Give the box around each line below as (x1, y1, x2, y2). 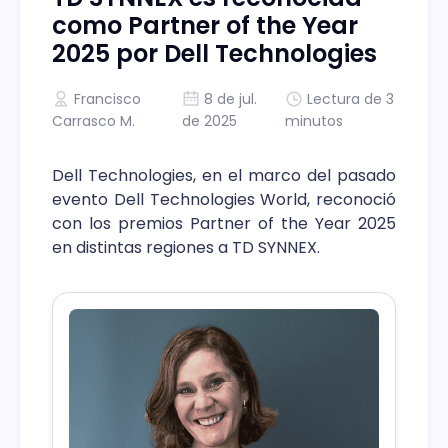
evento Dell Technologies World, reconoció (52, 187, 396, 211)
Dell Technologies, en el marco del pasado (52, 163, 396, 187)
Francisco (74, 88, 141, 109)
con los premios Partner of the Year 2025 (52, 211, 396, 235)
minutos (285, 110, 344, 131)
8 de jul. (204, 88, 258, 109)
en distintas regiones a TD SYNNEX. (52, 235, 320, 259)
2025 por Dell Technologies (52, 36, 377, 70)
